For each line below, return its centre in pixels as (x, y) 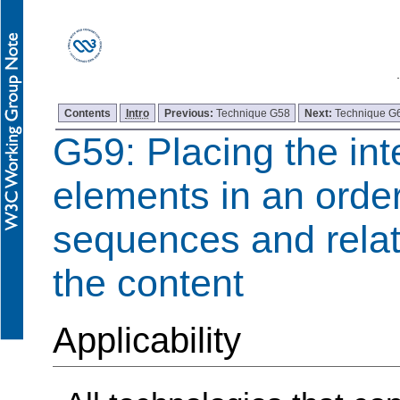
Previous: (190, 112)
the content (148, 283)
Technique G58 (253, 112)
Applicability (146, 341)
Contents (88, 112)
